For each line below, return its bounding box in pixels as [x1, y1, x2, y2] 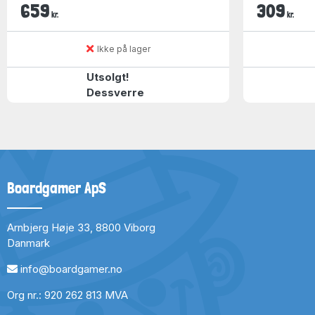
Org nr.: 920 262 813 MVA [7, 288, 128, 302]
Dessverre [86, 85, 144, 99]
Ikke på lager [96, 43, 150, 54]
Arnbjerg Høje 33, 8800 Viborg [7, 220, 155, 234]
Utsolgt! [86, 70, 129, 84]
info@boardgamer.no [20, 262, 122, 276]
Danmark [7, 236, 50, 250]
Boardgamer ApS [7, 178, 106, 197]
